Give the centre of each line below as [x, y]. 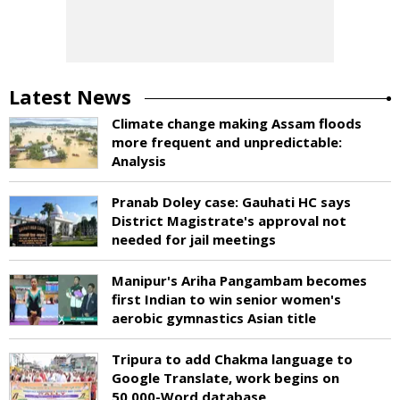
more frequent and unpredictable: [227, 142]
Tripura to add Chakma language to [232, 358]
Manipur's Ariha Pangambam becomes [239, 280]
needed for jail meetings [194, 239]
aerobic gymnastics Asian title [214, 317]
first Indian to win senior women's [226, 299]
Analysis [139, 160]
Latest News [70, 96]
